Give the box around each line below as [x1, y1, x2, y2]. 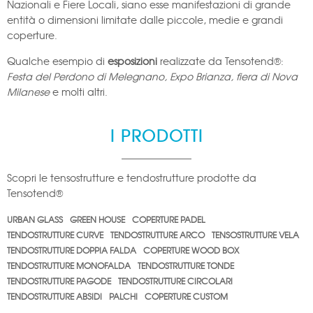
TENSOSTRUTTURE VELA [212, 228, 299, 241]
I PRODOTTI [110, 124, 203, 147]
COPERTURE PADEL [132, 212, 205, 226]
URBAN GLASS [7, 212, 63, 226]
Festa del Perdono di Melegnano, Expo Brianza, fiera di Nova [7, 68, 298, 83]
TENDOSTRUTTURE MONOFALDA [7, 259, 131, 272]
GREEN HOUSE [70, 212, 125, 226]
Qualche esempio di [7, 53, 108, 68]
